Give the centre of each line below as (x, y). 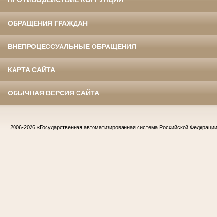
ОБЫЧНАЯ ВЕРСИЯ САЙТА (54, 93)
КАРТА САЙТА (31, 70)
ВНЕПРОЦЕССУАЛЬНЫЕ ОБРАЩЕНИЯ (72, 47)
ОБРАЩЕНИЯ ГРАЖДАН (48, 23)
